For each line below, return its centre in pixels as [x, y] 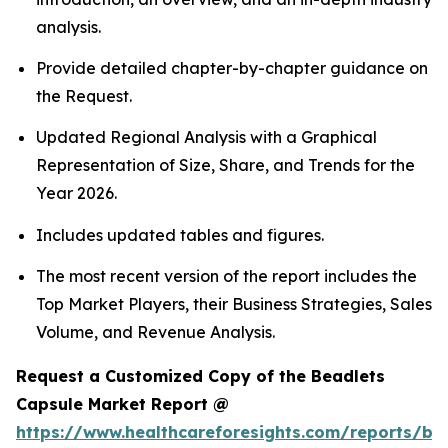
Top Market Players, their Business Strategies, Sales [234, 303]
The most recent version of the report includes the [226, 275]
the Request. [84, 95]
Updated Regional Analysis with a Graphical [206, 137]
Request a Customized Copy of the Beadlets [200, 375]
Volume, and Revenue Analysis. [157, 331]
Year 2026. [76, 193]
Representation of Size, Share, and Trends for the [225, 165]
